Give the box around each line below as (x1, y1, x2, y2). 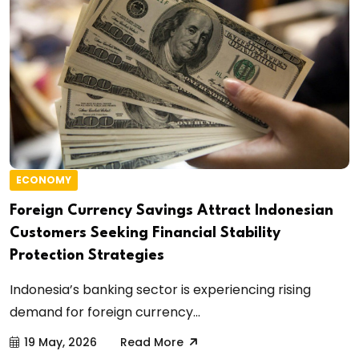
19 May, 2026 (24, 333, 97, 350)
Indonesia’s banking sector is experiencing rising (10, 280, 311, 299)
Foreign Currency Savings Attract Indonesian (10, 203, 333, 218)
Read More (120, 333, 184, 350)
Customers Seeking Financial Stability (10, 225, 280, 240)
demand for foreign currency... (10, 302, 200, 321)
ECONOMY (16, 172, 71, 187)
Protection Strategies (10, 248, 164, 263)
